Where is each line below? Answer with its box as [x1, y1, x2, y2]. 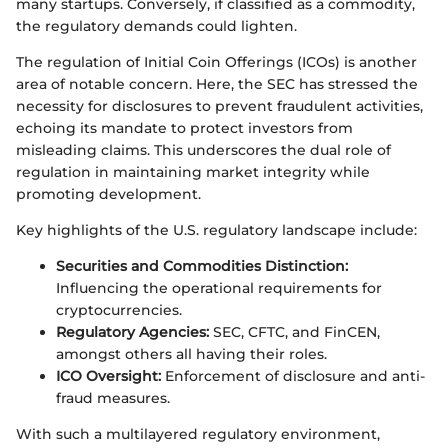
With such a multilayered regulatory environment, [16, 424, 380, 443]
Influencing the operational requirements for [56, 278, 382, 297]
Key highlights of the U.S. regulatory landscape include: [16, 220, 417, 239]
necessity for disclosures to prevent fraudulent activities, [16, 96, 423, 115]
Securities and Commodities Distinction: [56, 256, 348, 275]
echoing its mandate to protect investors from [16, 118, 353, 137]
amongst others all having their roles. [56, 344, 327, 363]
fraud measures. [56, 388, 170, 407]
